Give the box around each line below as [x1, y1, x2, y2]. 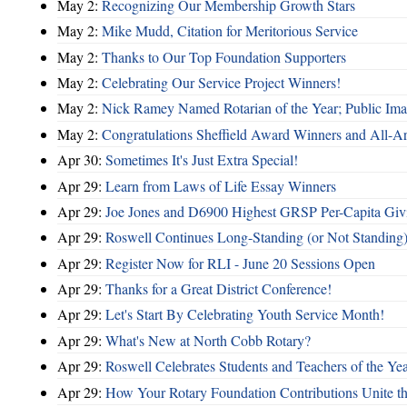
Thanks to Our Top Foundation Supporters [102, 46, 346, 66]
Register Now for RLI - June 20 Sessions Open [105, 253, 375, 273]
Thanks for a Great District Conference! [105, 279, 332, 298]
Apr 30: [57, 150, 105, 170]
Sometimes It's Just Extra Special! [105, 150, 298, 170]
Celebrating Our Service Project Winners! [102, 73, 341, 92]
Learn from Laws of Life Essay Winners [105, 175, 336, 195]
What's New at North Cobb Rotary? [105, 330, 311, 350]
